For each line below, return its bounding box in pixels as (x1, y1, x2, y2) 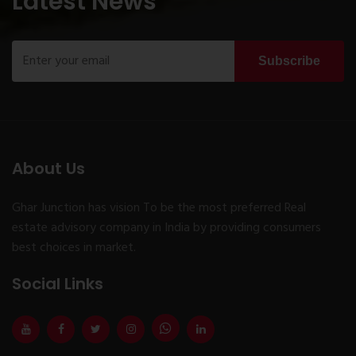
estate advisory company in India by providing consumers (12, 217, 321, 238)
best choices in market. (12, 237, 136, 258)
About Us (12, 157, 85, 180)
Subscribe (258, 53, 320, 68)
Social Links (12, 272, 103, 295)
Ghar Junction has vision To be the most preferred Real (12, 197, 306, 219)
